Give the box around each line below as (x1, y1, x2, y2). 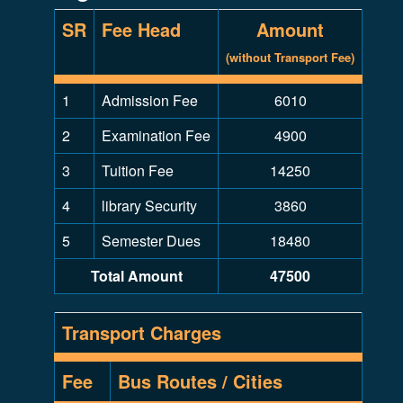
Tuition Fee (102, 160, 174, 181)
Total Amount (90, 265, 183, 286)
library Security (102, 195, 197, 216)
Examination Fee (102, 125, 210, 146)
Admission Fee (102, 90, 198, 111)
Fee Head (102, 16, 181, 42)
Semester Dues (102, 230, 201, 251)
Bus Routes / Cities (118, 368, 282, 394)
